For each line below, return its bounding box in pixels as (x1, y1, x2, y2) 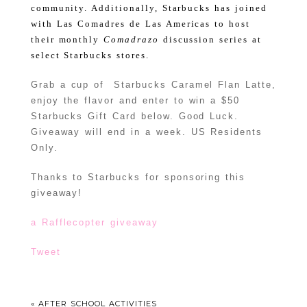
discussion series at (162, 34, 262, 45)
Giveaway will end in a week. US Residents (30, 127, 263, 138)
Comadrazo (103, 34, 163, 45)
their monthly (30, 34, 104, 45)
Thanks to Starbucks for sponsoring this (30, 172, 246, 183)
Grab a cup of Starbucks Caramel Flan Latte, (30, 79, 276, 90)
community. (30, 3, 92, 14)
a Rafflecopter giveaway (30, 217, 158, 228)
